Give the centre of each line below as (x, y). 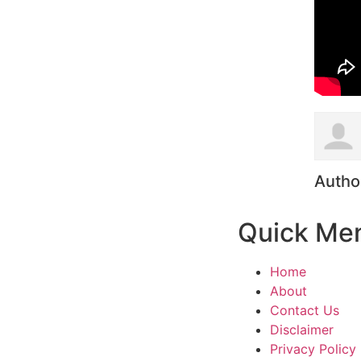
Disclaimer (302, 330)
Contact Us (305, 311)
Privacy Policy (313, 349)
